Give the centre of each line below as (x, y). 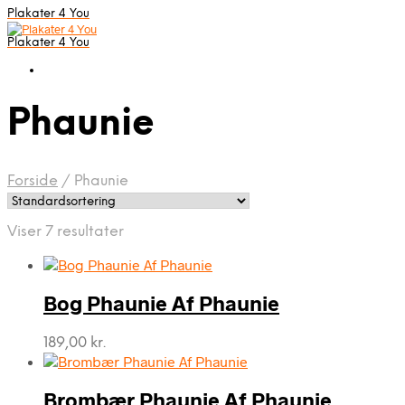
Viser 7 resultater (66, 231)
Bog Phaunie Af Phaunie (161, 303)
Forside (33, 181)
